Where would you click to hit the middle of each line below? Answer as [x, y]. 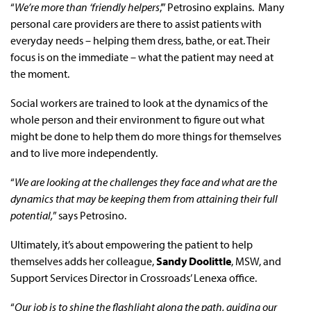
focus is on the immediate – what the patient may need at [142, 57]
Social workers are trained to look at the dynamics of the [139, 102]
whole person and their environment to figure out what [137, 119]
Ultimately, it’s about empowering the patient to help [132, 244]
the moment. [40, 73]
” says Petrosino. [92, 215]
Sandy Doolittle [194, 261]
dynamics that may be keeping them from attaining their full [144, 198]
